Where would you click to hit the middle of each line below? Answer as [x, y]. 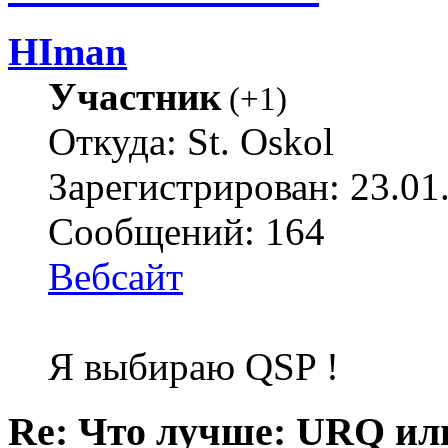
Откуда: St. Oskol [191, 142]
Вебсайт [115, 277]
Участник [134, 97]
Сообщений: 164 [186, 232]
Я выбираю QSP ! [193, 367]
